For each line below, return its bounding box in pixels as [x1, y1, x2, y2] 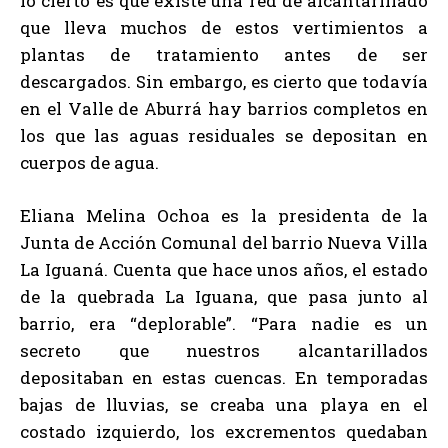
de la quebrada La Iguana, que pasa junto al [20, 285, 428, 308]
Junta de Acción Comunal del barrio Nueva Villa [20, 231, 428, 254]
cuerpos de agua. [20, 151, 159, 174]
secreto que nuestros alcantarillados [20, 339, 428, 362]
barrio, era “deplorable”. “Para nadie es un [20, 312, 428, 335]
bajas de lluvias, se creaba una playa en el [20, 393, 428, 416]
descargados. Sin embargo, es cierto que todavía [20, 70, 428, 93]
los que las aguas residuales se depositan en [20, 124, 428, 147]
